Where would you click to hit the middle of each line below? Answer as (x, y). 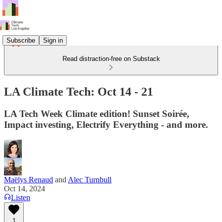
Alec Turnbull (90, 179)
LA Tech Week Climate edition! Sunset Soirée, (97, 113)
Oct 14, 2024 (25, 188)
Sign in (53, 40)
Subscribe (21, 40)
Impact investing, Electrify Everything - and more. (106, 124)
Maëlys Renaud (28, 179)
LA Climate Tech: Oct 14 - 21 (79, 91)
